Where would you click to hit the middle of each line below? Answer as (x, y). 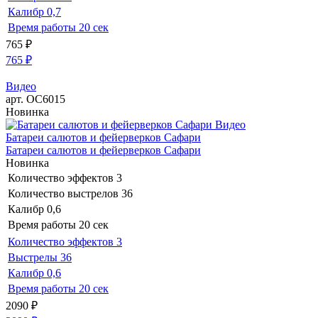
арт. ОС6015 (35, 99)
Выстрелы (33, 257)
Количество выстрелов (63, 193)
